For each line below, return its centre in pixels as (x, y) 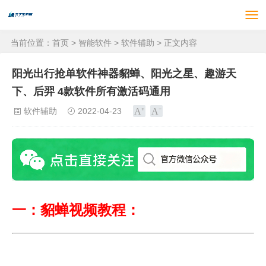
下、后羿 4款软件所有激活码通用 (91, 91)
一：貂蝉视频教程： (76, 210)
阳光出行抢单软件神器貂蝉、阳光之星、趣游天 (124, 74)
